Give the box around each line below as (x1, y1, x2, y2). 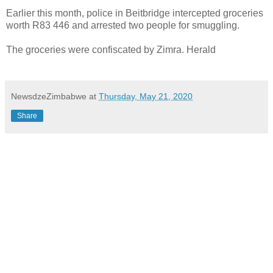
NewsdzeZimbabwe (11, 91, 87, 101)
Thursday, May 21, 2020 (99, 91, 193, 101)
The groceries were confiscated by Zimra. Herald (6, 44, 216, 55)
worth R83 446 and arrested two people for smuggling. (6, 19, 239, 30)
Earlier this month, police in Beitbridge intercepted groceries (6, 7, 263, 18)
